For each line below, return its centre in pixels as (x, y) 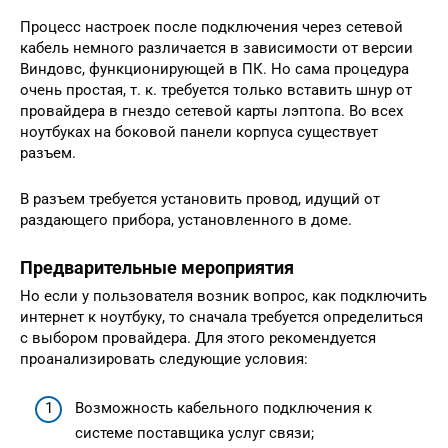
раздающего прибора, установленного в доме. (186, 220)
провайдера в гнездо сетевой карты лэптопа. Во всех (211, 111)
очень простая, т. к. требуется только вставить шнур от (216, 90)
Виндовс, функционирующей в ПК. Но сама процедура (214, 69)
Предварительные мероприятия (157, 268)
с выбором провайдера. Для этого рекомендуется (198, 338)
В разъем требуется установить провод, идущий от (200, 199)
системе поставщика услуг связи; (194, 432)
